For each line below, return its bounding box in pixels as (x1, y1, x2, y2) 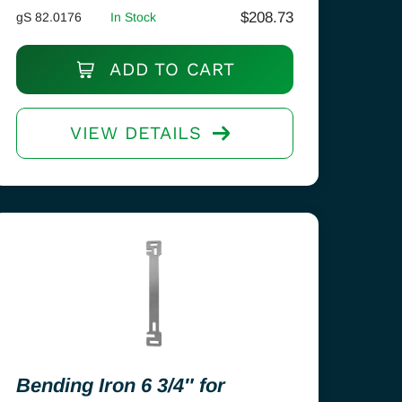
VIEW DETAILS (70, 122, 202, 144)
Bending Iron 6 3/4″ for (16, 374, 226, 397)
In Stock (110, 10, 157, 24)
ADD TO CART (103, 58, 236, 80)
